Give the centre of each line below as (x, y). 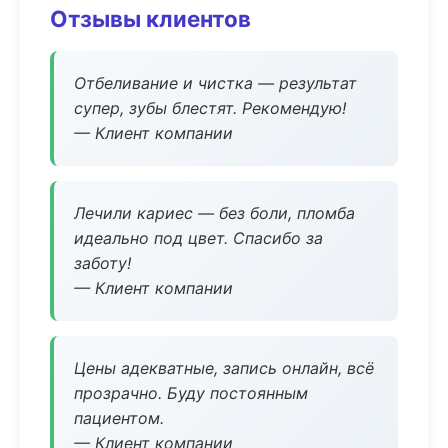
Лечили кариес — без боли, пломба (214, 213)
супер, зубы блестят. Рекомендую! (210, 108)
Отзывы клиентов (150, 18)
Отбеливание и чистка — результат (215, 83)
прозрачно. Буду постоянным (191, 393)
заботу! (102, 263)
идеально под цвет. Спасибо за (198, 238)
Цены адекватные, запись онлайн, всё (224, 368)
